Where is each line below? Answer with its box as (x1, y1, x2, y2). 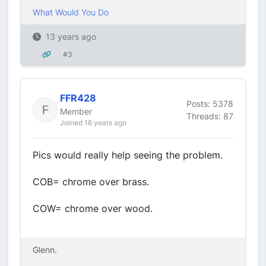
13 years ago (46, 31, 96, 42)
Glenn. (33, 245, 57, 255)
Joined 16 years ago (60, 118, 126, 127)
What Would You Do (33, 7, 109, 17)
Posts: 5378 (186, 98, 233, 109)
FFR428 (60, 92, 96, 104)
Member (60, 106, 92, 116)
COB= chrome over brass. (33, 176, 149, 188)
